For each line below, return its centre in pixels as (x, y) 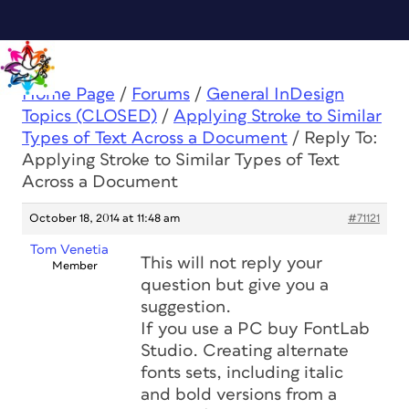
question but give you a (235, 285)
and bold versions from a (239, 395)
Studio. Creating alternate (245, 351)
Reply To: (341, 138)
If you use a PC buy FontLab (255, 329)
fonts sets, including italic (242, 373)
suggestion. (186, 307)
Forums (161, 94)
